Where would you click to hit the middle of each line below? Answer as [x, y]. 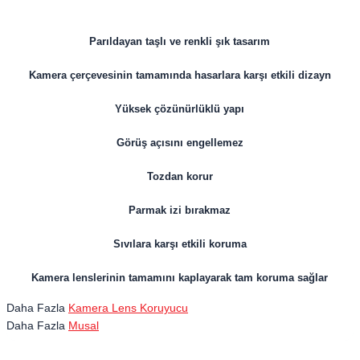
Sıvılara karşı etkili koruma [180, 243]
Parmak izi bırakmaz [180, 210]
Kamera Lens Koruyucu [128, 307]
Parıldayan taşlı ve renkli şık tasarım [180, 41]
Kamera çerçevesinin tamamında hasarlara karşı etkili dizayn [180, 75]
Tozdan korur [180, 176]
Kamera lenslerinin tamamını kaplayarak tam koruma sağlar [180, 277]
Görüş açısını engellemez [180, 142]
